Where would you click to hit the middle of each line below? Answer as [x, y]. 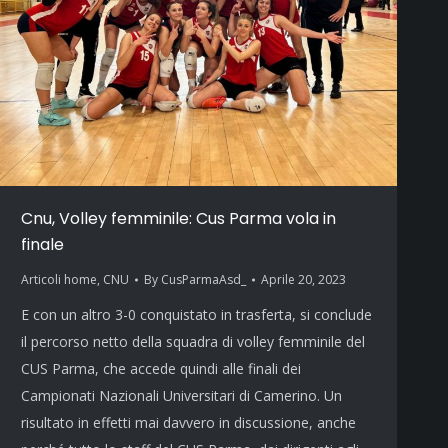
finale [42, 245]
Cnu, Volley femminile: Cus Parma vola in [178, 219]
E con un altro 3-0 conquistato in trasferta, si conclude [196, 315]
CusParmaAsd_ [203, 280]
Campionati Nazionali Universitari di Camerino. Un [181, 396]
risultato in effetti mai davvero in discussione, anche [188, 423]
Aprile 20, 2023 [303, 280]
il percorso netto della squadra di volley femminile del [193, 342]
